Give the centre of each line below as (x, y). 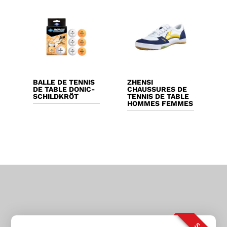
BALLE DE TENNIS (64, 82)
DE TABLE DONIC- (64, 89)
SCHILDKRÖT (55, 97)
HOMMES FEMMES (160, 104)
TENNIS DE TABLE (158, 97)
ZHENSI (140, 82)
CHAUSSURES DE (157, 89)
